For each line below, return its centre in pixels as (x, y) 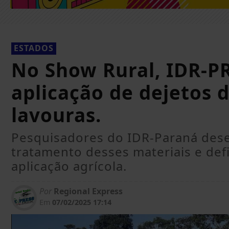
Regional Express (87, 191)
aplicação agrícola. (69, 166)
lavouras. (56, 115)
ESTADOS (34, 48)
